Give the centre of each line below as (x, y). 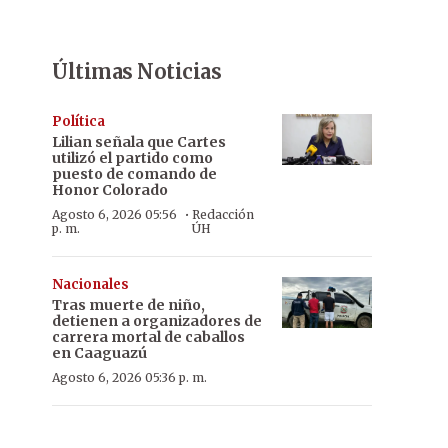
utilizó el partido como (132, 158)
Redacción (223, 214)
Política (78, 121)
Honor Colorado (110, 190)
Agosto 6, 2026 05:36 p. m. (129, 377)
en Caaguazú (99, 353)
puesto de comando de (134, 174)
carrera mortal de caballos (148, 337)
